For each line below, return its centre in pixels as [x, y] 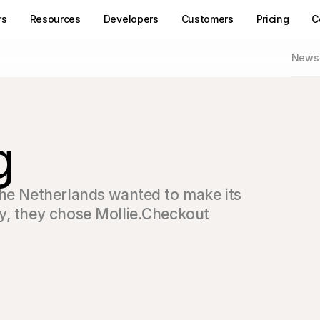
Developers [131, 19]
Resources [55, 19]
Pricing [272, 19]
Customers [207, 19]
